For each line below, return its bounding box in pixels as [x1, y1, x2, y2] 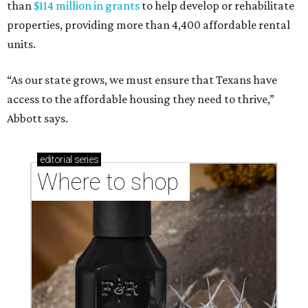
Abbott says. [7, 111, 68, 125]
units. [7, 37, 36, 51]
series [71, 154, 99, 165]
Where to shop [37, 168, 184, 195]
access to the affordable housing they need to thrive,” [7, 92, 274, 106]
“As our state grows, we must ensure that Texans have [7, 73, 277, 87]
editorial [40, 154, 72, 165]
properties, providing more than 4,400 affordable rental [7, 18, 290, 32]
